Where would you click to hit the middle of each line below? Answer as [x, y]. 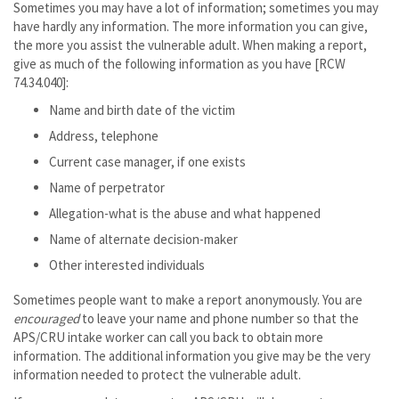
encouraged [48, 318]
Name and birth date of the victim [142, 110]
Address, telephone [104, 136]
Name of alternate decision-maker [143, 239]
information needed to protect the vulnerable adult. [157, 375]
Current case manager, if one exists [147, 162]
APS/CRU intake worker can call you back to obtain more [168, 337]
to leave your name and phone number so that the [220, 318]
